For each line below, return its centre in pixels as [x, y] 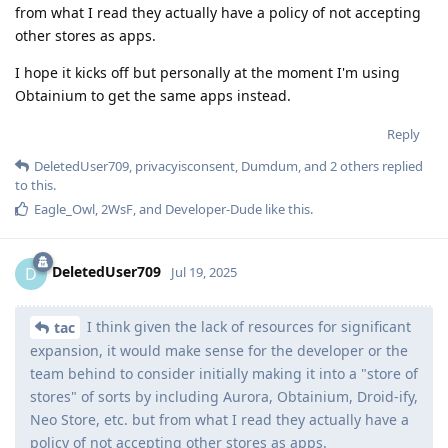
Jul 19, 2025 [204, 272]
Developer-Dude [213, 208]
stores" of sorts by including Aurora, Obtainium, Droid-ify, [224, 397]
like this [286, 208]
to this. [35, 184]
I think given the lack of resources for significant [247, 326]
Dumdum [269, 165]
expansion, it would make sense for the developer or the [219, 351]
